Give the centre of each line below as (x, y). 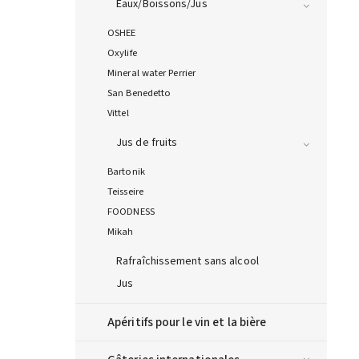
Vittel (118, 113)
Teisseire (125, 192)
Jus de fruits (147, 143)
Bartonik (126, 172)
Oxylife (122, 53)
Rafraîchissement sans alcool (188, 262)
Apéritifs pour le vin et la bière (187, 323)
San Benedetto (139, 93)
